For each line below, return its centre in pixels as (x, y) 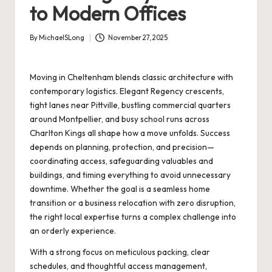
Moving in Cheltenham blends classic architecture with (131, 77)
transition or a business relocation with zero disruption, (133, 203)
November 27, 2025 (138, 38)
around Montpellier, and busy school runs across (120, 119)
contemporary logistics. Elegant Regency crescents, (127, 91)
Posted (40, 43)
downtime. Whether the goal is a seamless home (120, 189)
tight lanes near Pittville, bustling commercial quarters (130, 105)
